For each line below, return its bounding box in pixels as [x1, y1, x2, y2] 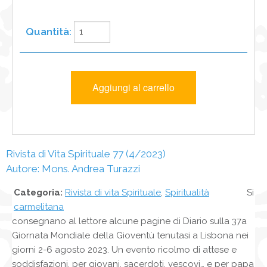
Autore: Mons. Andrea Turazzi [6, 162, 140, 175]
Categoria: [14, 187, 63, 198]
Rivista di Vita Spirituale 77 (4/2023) [6, 147, 166, 160]
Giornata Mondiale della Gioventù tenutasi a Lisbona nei [12, 229, 249, 241]
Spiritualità [165, 187, 209, 198]
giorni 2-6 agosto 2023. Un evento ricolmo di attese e [12, 244, 237, 255]
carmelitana [14, 201, 64, 212]
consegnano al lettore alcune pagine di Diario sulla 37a [12, 215, 247, 226]
